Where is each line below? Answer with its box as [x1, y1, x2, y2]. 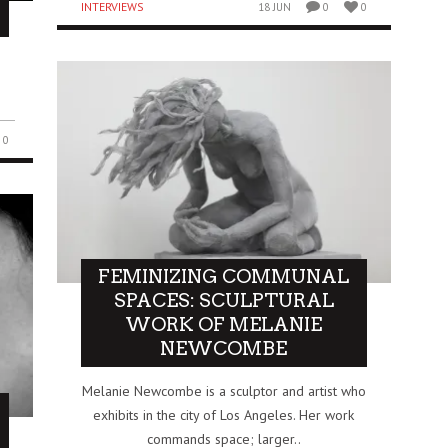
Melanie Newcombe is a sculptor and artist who [81, 382, 366, 401]
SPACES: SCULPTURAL [113, 289, 334, 313]
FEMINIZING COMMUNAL [98, 265, 350, 289]
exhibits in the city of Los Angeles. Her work [93, 406, 355, 425]
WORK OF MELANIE [125, 313, 323, 337]
